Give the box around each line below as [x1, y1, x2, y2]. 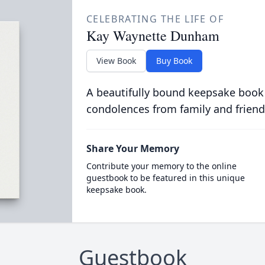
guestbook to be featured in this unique [86, 172, 245, 183]
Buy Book [156, 55, 192, 66]
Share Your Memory [86, 142, 179, 155]
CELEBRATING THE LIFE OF [86, 12, 224, 25]
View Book [96, 55, 136, 66]
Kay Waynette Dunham [86, 26, 219, 45]
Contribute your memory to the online [86, 160, 237, 172]
